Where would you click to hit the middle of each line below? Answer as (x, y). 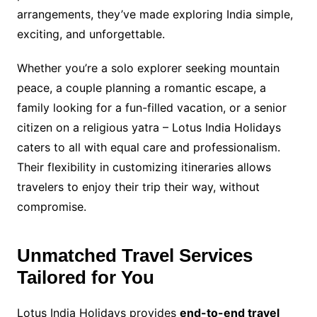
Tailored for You (85, 277)
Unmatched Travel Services (134, 255)
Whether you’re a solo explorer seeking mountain (148, 68)
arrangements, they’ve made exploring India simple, (155, 14)
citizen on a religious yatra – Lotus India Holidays (149, 127)
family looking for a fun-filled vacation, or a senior (151, 107)
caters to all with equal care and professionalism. (148, 147)
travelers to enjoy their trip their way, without (138, 186)
